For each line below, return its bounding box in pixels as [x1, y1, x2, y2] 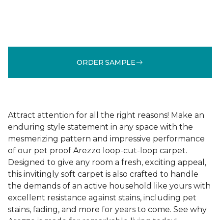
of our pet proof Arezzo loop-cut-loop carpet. [8, 146, 187, 155]
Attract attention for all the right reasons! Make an [8, 110, 204, 120]
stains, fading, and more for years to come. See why [8, 205, 207, 214]
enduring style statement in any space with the [8, 122, 193, 132]
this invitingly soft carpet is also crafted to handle [8, 169, 198, 179]
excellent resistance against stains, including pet [8, 193, 196, 202]
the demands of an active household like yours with [8, 181, 211, 191]
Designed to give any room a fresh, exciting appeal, [8, 158, 206, 167]
